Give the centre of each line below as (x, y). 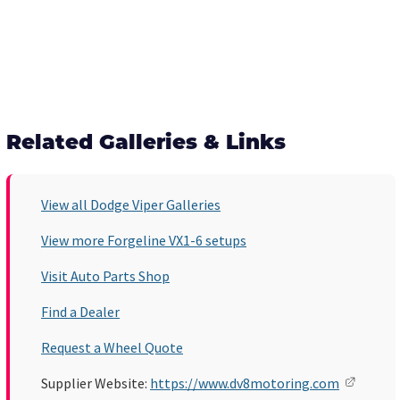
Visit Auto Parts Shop (105, 275)
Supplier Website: (96, 383)
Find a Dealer (80, 311)
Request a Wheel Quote (112, 347)
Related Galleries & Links (146, 144)
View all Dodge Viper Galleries (131, 204)
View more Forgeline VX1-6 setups (144, 240)
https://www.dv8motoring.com (245, 383)
